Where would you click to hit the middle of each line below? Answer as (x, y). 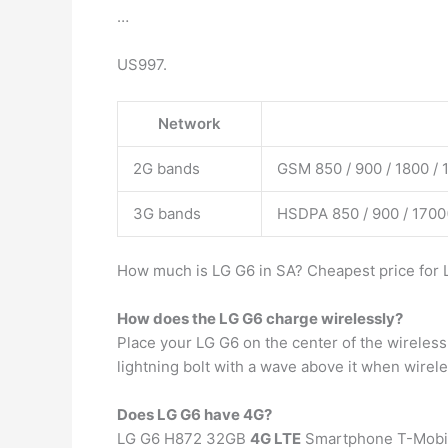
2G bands (166, 168)
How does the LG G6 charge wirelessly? (260, 318)
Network (189, 123)
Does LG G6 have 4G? (194, 414)
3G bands (167, 213)
